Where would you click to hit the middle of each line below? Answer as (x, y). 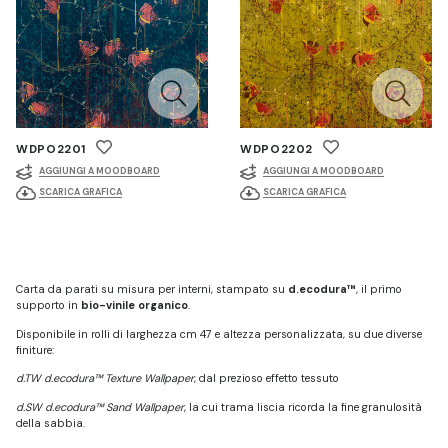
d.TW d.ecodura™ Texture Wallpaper (105, 378)
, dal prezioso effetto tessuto (266, 378)
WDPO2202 (277, 149)
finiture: (35, 349)
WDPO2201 (51, 149)
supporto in (48, 304)
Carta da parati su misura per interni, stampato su (152, 288)
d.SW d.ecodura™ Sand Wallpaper (100, 407)
